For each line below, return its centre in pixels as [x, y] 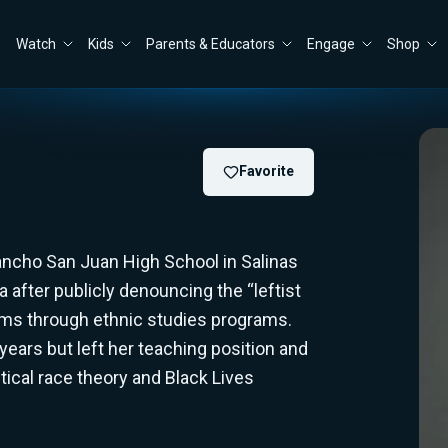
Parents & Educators [210, 44]
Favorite [266, 171]
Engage [331, 44]
